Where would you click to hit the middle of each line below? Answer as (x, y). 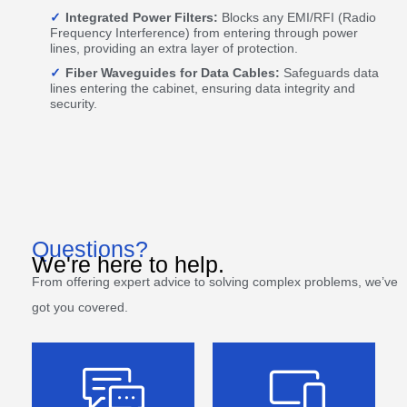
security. (74, 104)
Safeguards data (329, 73)
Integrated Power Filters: (142, 17)
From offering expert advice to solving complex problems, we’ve (215, 282)
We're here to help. (128, 264)
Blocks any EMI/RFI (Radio (297, 17)
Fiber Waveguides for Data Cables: (173, 73)
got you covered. (82, 307)
